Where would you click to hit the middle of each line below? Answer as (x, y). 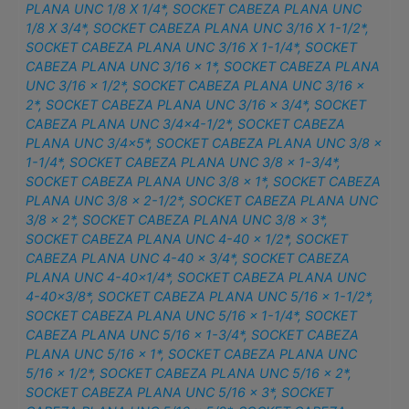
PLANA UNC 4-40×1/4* (98, 278)
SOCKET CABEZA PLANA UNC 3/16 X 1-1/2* (230, 28)
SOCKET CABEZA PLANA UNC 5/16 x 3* (150, 393)
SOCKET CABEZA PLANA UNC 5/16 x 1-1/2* (234, 297)
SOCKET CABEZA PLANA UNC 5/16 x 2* (224, 373)
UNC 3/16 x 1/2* (76, 86)
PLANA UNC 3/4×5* (88, 143)
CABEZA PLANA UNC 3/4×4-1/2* (128, 124)
